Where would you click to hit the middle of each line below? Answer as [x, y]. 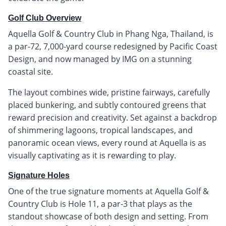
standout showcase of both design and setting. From [108, 216]
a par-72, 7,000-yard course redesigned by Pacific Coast [113, 46]
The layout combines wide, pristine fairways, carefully [109, 92]
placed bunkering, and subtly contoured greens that [107, 105]
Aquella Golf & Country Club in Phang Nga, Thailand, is [111, 34]
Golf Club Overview [45, 18]
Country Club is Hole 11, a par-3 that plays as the [100, 204]
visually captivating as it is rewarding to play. [92, 155]
